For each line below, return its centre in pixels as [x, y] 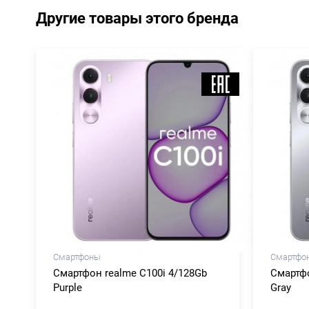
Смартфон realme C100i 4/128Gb [130, 273]
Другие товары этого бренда [137, 18]
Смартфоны [77, 257]
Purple [68, 287]
